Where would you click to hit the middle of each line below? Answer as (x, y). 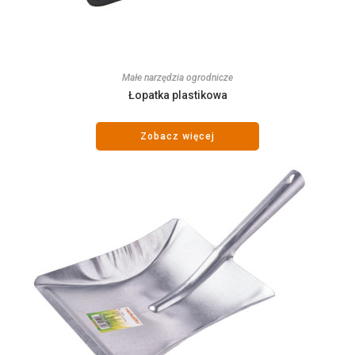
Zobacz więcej (177, 136)
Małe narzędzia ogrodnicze (177, 77)
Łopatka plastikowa (177, 95)
